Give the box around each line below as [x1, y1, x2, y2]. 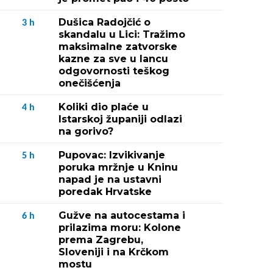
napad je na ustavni [58, 174, 161, 185]
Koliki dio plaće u [58, 101, 149, 113]
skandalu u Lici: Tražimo [58, 29, 185, 40]
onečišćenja [58, 77, 121, 89]
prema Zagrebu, [58, 234, 143, 246]
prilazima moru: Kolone [58, 222, 181, 233]
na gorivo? [58, 126, 113, 137]
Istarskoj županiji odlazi [58, 113, 182, 125]
